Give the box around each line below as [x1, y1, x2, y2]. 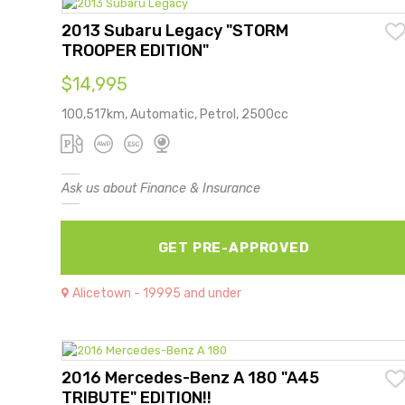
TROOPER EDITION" [61, 40, 209, 61]
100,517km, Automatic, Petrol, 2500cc [61, 106, 288, 122]
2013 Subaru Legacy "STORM [61, 20, 288, 41]
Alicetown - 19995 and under [72, 285, 241, 301]
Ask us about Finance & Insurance [61, 180, 260, 196]
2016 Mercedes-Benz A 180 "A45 [61, 367, 319, 388]
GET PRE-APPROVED [157, 239, 310, 256]
